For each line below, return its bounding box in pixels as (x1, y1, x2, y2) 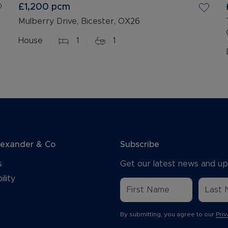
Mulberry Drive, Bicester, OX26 (18, 17, 140, 25)
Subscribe (120, 140, 159, 149)
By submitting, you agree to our (120, 211, 216, 217)
